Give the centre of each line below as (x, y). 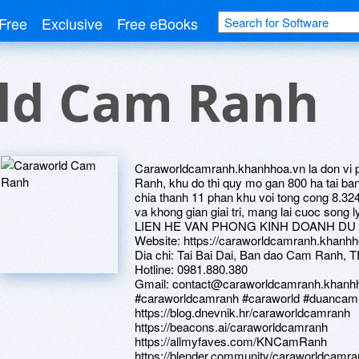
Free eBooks (157, 23)
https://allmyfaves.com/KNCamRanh (231, 341)
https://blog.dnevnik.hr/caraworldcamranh (242, 312)
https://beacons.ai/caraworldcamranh (231, 327)
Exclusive (72, 23)
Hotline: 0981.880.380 (191, 269)
